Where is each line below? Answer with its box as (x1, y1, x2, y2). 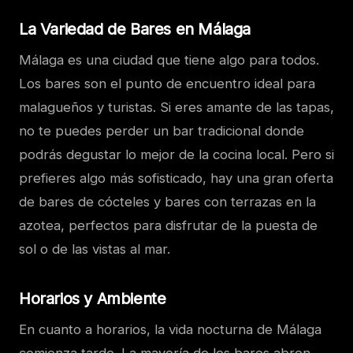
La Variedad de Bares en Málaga (19, 20, 251, 39)
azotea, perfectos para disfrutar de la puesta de (19, 217, 318, 234)
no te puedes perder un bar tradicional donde (19, 123, 304, 139)
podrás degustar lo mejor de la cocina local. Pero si (19, 147, 334, 163)
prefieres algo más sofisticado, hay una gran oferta (19, 170, 333, 187)
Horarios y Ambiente (19, 289, 166, 309)
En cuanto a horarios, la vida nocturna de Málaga (19, 321, 321, 338)
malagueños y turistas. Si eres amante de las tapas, (19, 99, 334, 116)
